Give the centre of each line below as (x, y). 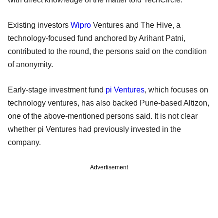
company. (24, 142)
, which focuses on (176, 90)
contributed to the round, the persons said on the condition (107, 51)
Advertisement (109, 167)
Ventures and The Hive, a (136, 25)
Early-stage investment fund (57, 90)
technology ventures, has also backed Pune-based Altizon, (109, 103)
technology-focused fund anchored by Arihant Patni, (97, 38)
